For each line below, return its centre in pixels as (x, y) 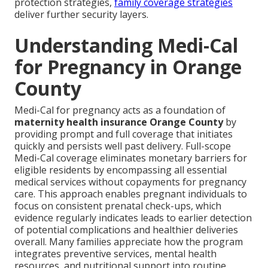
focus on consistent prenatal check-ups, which (118, 206)
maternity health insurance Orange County (119, 122)
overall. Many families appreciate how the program (129, 242)
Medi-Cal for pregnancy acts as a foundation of (120, 110)
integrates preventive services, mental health (115, 254)
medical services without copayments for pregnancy (130, 182)
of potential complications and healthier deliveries (126, 230)
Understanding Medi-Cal (126, 45)
